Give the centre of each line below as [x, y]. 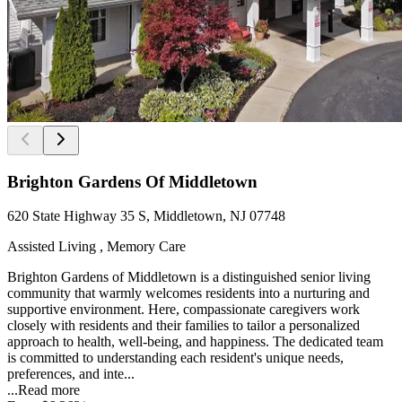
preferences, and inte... [71, 374]
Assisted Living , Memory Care [96, 247]
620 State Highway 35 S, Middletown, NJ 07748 [146, 216]
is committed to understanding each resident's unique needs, [175, 358]
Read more [49, 390]
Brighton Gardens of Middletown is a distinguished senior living [189, 277]
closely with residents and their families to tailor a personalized [184, 326]
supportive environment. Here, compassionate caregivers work [184, 310]
